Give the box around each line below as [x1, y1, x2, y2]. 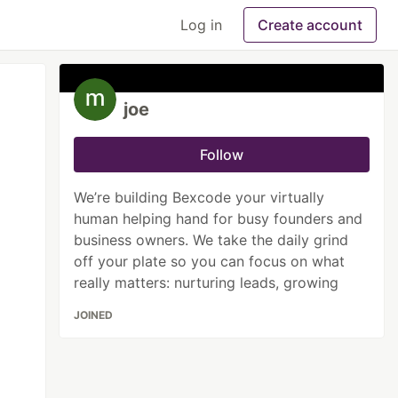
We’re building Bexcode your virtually [74, 188, 325, 206]
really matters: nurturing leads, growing [74, 274, 339, 291]
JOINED [74, 308, 114, 322]
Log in [180, 16, 222, 34]
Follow [200, 146, 244, 163]
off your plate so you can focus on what [74, 252, 346, 270]
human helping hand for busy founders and [74, 210, 363, 227]
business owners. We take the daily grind [74, 231, 349, 249]
